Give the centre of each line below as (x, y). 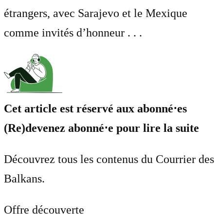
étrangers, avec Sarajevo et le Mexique (96, 13)
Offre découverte (44, 210)
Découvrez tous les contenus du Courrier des (109, 159)
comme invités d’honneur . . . (73, 33)
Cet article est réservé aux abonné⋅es (95, 109)
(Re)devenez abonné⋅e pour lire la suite (101, 128)
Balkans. (24, 179)
